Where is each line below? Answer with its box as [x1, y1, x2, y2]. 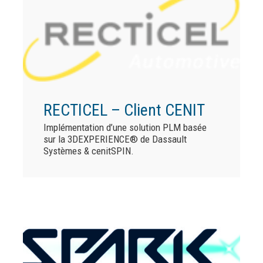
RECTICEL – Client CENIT [43, 100, 205, 120]
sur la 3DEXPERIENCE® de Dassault [43, 133, 187, 145]
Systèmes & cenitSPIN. [43, 144, 134, 157]
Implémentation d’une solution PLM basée [43, 121, 207, 133]
